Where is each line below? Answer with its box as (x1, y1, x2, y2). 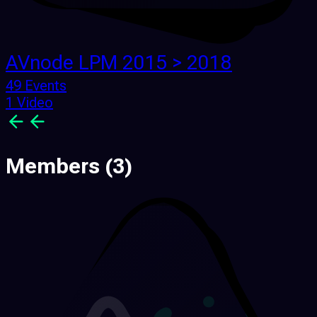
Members (6, 154, 105, 179)
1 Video (6, 94, 53, 112)
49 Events (6, 77, 67, 95)
